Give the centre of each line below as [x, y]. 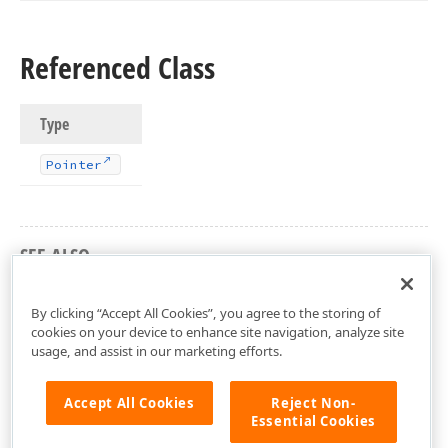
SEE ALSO [55, 255]
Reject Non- [313, 402]
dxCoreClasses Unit [93, 291]
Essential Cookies [313, 420]
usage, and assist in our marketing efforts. [156, 350]
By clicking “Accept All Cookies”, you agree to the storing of [205, 312]
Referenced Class [117, 67]
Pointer [74, 164]
